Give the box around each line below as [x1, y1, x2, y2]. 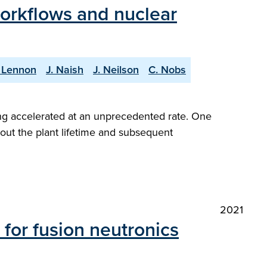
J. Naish [46, 62, 83, 77]
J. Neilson [93, 62, 139, 77]
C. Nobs [148, 62, 186, 77]
